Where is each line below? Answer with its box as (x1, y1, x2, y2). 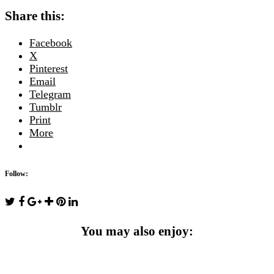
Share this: (5, 8, 65, 23)
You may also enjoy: (81, 224, 193, 239)
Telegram (29, 87, 71, 100)
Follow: (5, 169, 28, 178)
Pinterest (29, 62, 68, 75)
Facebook (29, 36, 72, 49)
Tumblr (29, 100, 62, 113)
